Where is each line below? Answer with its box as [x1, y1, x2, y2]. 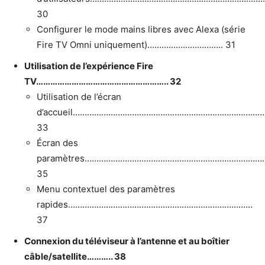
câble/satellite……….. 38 [24, 250, 126, 262]
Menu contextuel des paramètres [37, 183, 175, 195]
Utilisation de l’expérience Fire [24, 60, 153, 72]
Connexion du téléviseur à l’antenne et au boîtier [24, 235, 230, 247]
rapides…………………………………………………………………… [37, 198, 253, 210]
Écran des [37, 137, 78, 148]
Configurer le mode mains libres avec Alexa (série [37, 23, 245, 35]
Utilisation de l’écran [37, 91, 121, 102]
